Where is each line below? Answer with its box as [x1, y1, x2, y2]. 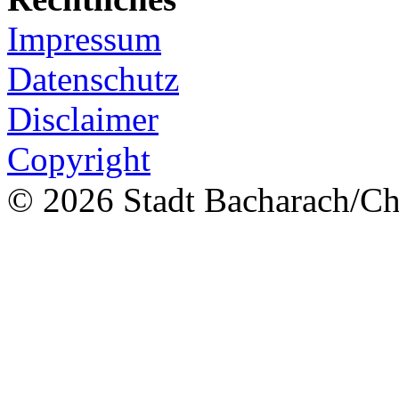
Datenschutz [7, 59, 179, 98]
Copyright [7, 139, 151, 178]
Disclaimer [7, 99, 159, 138]
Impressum [7, 19, 161, 58]
